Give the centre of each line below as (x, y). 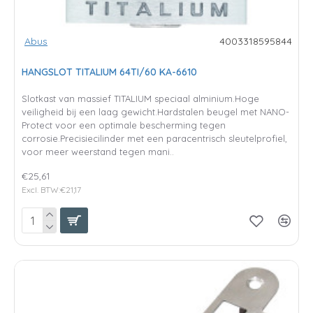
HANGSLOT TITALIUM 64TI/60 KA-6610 (109, 72)
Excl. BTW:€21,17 (51, 189)
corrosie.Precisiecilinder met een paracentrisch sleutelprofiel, (154, 138)
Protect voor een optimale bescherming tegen (124, 125)
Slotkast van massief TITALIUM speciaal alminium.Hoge (140, 98)
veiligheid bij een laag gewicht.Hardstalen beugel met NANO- (155, 111)
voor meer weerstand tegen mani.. (98, 151)
